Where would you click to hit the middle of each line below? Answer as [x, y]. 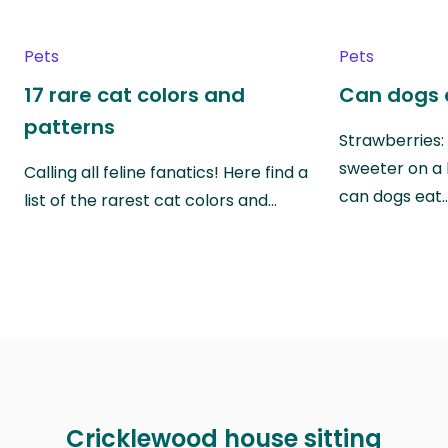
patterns [69, 126]
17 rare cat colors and [134, 94]
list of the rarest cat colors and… [150, 200]
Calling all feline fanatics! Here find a [166, 172]
